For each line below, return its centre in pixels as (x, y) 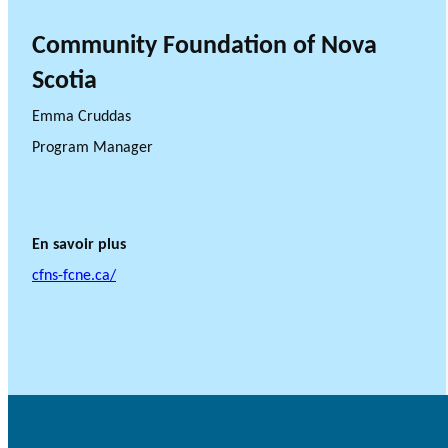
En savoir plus (79, 244)
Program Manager (92, 148)
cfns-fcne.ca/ (74, 275)
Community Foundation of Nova (204, 44)
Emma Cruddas (81, 117)
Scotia (64, 79)
